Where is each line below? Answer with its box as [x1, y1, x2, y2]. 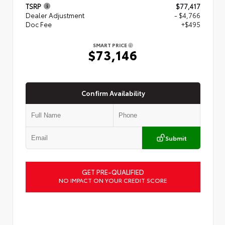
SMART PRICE [93, 41, 128, 49]
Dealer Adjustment [26, 10, 84, 20]
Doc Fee [26, 19, 52, 29]
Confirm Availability [81, 88, 145, 97]
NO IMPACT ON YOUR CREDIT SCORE [59, 175, 167, 184]
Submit [165, 133, 187, 142]
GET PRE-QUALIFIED [82, 167, 144, 176]
